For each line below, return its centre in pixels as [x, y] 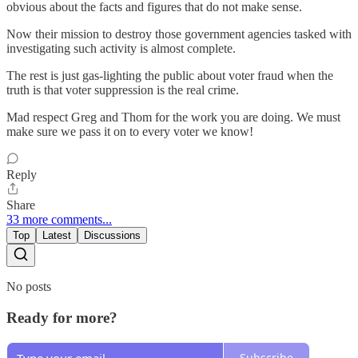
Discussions [112, 236]
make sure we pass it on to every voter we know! [130, 132]
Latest [57, 236]
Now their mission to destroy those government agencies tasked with [179, 34]
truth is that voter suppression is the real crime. [123, 90]
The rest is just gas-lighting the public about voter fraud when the [170, 76]
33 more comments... [59, 220]
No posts [29, 287]
